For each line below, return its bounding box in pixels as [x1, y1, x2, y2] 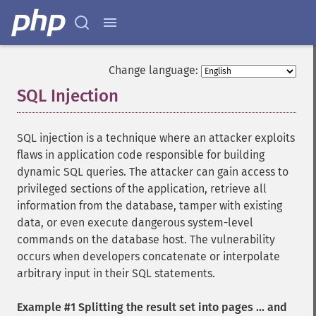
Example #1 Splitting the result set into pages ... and [17, 300, 287, 314]
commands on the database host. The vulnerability [17, 233, 275, 246]
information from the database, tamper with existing [17, 199, 282, 212]
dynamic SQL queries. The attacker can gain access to [17, 165, 288, 178]
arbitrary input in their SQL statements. [17, 267, 215, 280]
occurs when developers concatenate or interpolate [17, 250, 280, 263]
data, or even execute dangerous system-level [17, 216, 253, 229]
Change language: [109, 63, 198, 77]
